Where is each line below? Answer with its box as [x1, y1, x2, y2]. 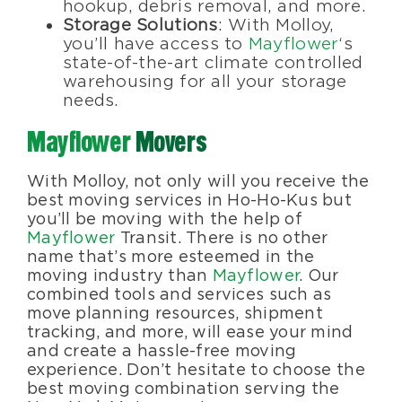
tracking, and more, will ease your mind [27, 322, 354, 342]
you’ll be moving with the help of [27, 209, 302, 229]
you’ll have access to [63, 34, 249, 55]
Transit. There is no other [115, 228, 328, 248]
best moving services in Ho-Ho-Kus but [27, 190, 352, 210]
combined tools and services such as [27, 284, 332, 304]
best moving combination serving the [27, 379, 340, 398]
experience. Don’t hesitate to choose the [27, 360, 365, 380]
